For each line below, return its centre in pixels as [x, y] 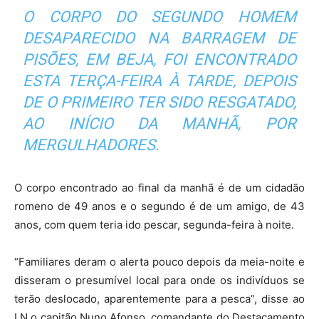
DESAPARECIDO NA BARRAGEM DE [159, 38]
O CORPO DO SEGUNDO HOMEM [159, 17]
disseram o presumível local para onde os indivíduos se [159, 281]
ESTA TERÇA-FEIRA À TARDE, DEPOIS [159, 81]
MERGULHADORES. [91, 145]
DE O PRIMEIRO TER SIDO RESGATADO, [159, 103]
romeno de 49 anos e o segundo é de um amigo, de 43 [159, 206]
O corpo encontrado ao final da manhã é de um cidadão [159, 188]
